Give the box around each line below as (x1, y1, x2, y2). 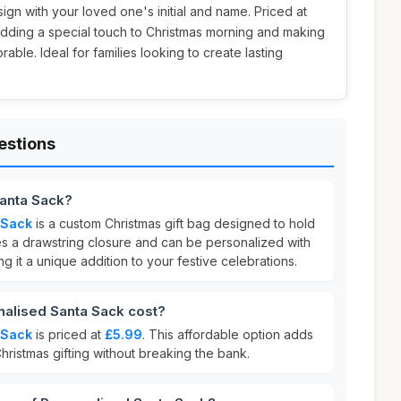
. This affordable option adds (142, 327, 313, 342)
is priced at (32, 327, 105, 342)
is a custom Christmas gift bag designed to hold (32, 216, 315, 231)
